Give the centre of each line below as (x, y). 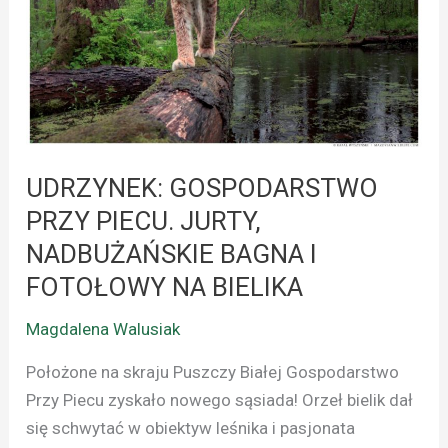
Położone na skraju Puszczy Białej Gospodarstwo (213, 372)
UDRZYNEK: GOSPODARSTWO (202, 188)
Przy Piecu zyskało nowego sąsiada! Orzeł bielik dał (220, 400)
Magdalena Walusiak (103, 329)
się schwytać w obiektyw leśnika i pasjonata (191, 428)
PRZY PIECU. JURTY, (144, 221)
